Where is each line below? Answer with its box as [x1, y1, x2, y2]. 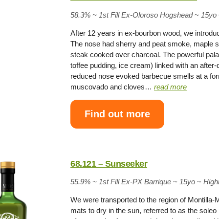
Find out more [85, 109, 151, 120]
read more [154, 82, 187, 91]
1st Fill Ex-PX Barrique [99, 177, 172, 186]
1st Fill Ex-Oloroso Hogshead [99, 10, 193, 19]
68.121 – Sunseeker [70, 158, 148, 169]
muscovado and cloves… [70, 82, 154, 91]
